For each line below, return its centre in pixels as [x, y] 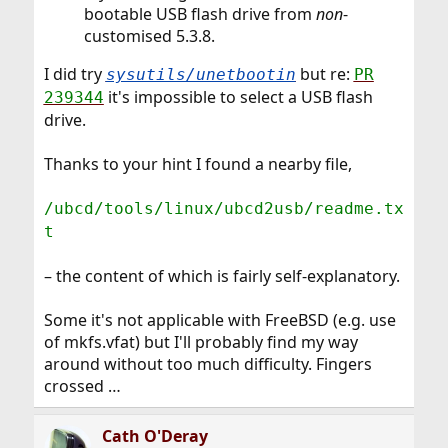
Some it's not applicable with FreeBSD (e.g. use [219, 320]
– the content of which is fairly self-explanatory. [221, 276]
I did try [74, 74]
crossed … [82, 386]
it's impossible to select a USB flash [238, 97]
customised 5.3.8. [149, 36]
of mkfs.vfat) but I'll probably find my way [200, 342]
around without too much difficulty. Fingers [207, 364]
